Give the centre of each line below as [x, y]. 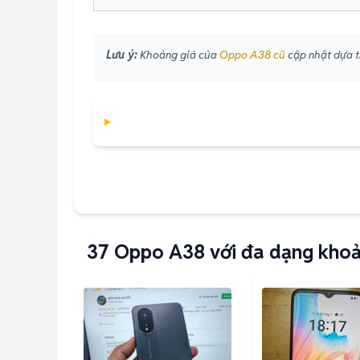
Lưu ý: [122, 55]
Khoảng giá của [178, 55]
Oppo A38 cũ [252, 55]
